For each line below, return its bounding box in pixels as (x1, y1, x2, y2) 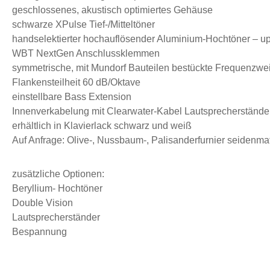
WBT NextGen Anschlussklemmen (12, 48, 160, 58)
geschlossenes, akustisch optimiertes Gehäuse (12, 4, 213, 15)
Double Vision (12, 197, 73, 208)
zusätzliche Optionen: (12, 168, 104, 179)
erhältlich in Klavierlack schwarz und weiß (12, 120, 192, 131)
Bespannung (12, 226, 67, 237)
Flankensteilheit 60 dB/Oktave (12, 77, 140, 87)
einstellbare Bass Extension (12, 91, 131, 102)
